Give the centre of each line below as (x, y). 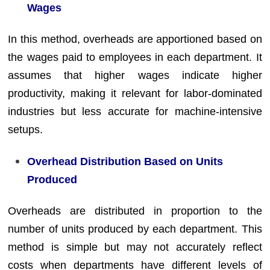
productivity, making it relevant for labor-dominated (135, 93)
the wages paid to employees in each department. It (135, 57)
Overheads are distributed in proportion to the (135, 211)
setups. (26, 130)
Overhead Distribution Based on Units (125, 161)
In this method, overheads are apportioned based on (135, 39)
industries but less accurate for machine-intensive (135, 111)
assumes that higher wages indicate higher (135, 75)
